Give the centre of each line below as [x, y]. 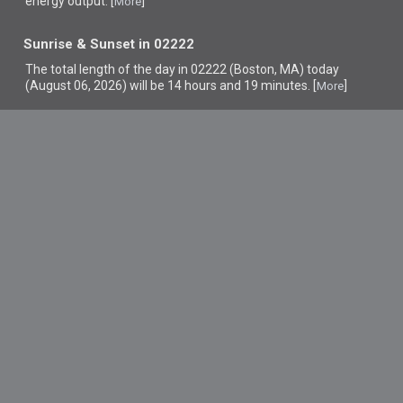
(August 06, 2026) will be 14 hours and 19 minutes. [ [171, 85]
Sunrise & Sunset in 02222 [109, 45]
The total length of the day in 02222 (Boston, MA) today [183, 69]
